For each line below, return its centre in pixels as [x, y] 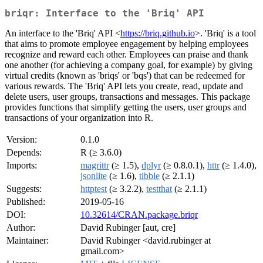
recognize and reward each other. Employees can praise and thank [127, 55]
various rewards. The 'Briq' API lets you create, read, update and [124, 86]
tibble [149, 176]
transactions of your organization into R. [79, 118]
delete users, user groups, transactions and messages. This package [127, 97]
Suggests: [24, 189]
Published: [26, 202]
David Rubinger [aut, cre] [128, 228]
